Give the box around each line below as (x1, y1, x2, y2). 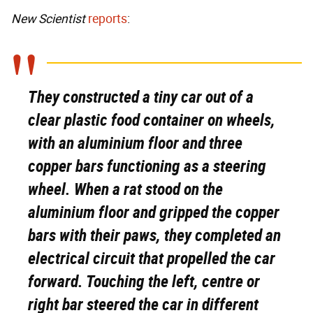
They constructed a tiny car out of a (28, 87, 254, 107)
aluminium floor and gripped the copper (28, 202, 279, 222)
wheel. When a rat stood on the (28, 179, 223, 199)
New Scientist (11, 10, 85, 27)
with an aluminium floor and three (28, 133, 242, 153)
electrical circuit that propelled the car (28, 248, 275, 268)
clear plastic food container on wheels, (28, 110, 275, 130)
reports (88, 10, 127, 27)
